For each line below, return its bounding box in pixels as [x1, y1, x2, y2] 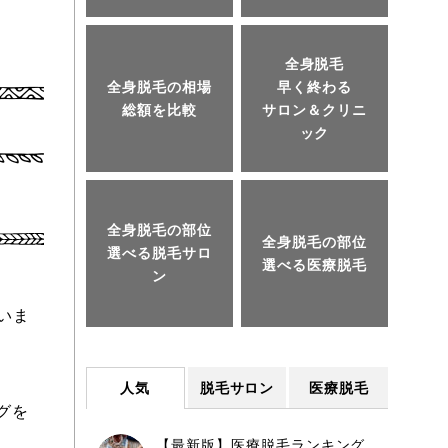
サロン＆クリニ [262, 101, 367, 118]
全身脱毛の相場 [107, 78, 212, 95]
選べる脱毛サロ [107, 245, 212, 261]
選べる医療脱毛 [262, 256, 367, 273]
